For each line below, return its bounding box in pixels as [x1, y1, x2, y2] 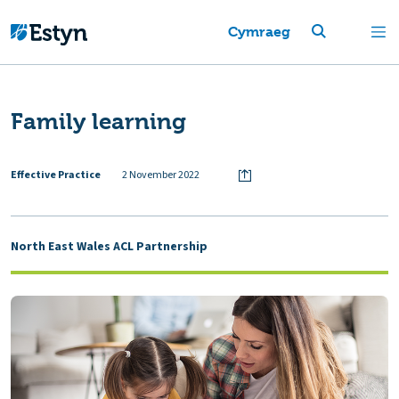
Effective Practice [11, 167, 101, 183]
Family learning [11, 108, 186, 134]
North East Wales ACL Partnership [11, 237, 208, 256]
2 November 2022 [122, 167, 199, 183]
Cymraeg [227, 23, 290, 40]
